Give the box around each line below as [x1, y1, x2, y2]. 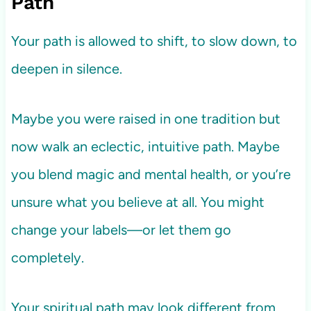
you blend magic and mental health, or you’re [10, 166, 291, 183]
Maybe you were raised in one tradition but [10, 110, 280, 128]
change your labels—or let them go [10, 221, 231, 239]
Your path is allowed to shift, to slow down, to [10, 33, 297, 50]
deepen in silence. [10, 60, 122, 78]
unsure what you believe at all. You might [10, 194, 264, 211]
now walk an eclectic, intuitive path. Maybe [10, 138, 280, 155]
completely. [10, 249, 84, 267]
